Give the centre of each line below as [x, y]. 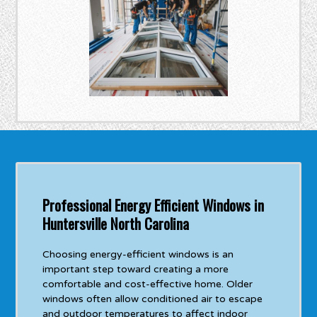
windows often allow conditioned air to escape [153, 299]
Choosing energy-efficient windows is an [138, 255]
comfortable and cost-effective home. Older [148, 284]
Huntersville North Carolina [116, 224]
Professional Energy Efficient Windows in [154, 205]
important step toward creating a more [136, 270]
